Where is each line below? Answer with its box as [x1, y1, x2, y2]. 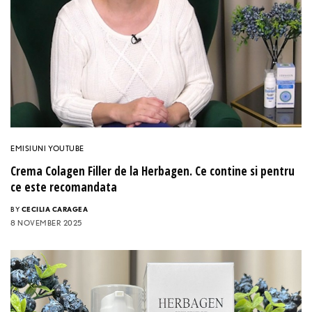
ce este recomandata [10, 178, 117, 195]
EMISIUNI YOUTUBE [10, 143, 84, 153]
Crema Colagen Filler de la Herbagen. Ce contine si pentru [10, 162, 295, 179]
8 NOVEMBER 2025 [10, 217, 82, 228]
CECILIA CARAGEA [21, 204, 88, 213]
